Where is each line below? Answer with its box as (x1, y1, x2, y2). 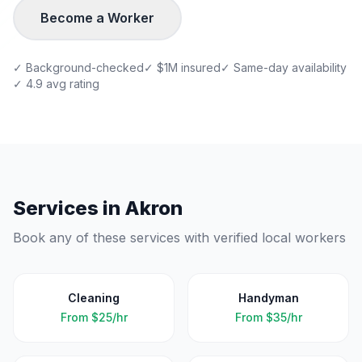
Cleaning (68, 291, 120, 305)
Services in (13, 196, 124, 220)
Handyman (238, 291, 299, 305)
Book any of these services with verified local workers (13, 229, 346, 246)
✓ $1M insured (144, 61, 221, 74)
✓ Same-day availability (221, 61, 347, 74)
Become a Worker (40, 10, 154, 26)
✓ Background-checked (13, 61, 144, 74)
